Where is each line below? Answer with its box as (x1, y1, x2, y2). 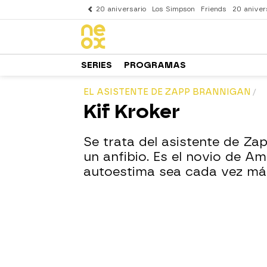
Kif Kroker (83, 100, 180, 123)
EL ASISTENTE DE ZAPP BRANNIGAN (83, 87, 251, 97)
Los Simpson (152, 5, 195, 13)
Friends (201, 5, 226, 13)
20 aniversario (96, 5, 146, 13)
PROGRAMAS (124, 60, 186, 70)
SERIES (81, 60, 112, 70)
